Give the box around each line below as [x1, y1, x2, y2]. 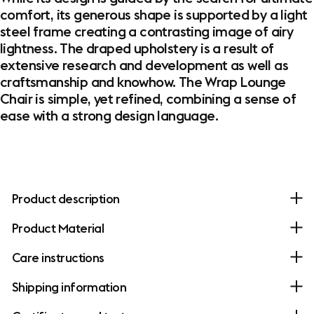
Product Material [12, 219, 104, 236]
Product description [12, 190, 120, 207]
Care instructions [12, 249, 104, 266]
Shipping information [12, 278, 127, 295]
